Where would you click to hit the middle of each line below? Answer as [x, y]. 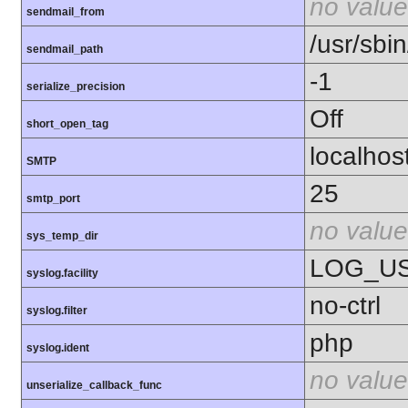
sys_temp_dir [62, 236]
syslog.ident [58, 348]
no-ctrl [345, 306]
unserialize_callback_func [94, 386]
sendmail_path [65, 50]
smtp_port [53, 199]
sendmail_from [66, 12]
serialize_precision [76, 87]
